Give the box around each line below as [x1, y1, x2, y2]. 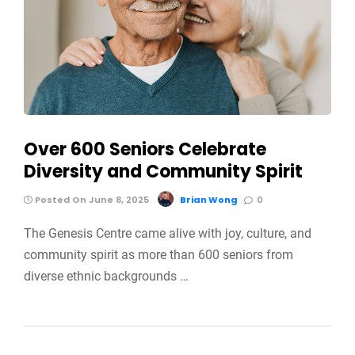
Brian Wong [180, 193, 238, 206]
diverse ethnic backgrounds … [24, 268, 189, 284]
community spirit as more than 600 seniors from [24, 246, 293, 262]
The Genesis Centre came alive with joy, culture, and [24, 225, 311, 241]
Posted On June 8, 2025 [32, 193, 149, 206]
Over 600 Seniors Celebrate [24, 136, 266, 162]
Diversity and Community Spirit [24, 158, 303, 184]
